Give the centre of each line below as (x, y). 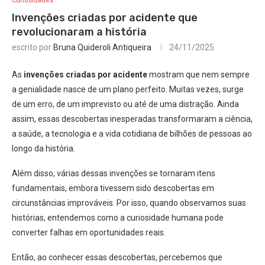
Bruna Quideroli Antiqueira (102, 47)
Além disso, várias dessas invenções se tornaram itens (114, 173)
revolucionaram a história (79, 32)
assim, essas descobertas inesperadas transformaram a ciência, (132, 119)
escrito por (33, 47)
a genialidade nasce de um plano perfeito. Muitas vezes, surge (128, 89)
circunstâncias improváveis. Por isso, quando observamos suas (129, 203)
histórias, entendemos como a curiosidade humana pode (118, 218)
